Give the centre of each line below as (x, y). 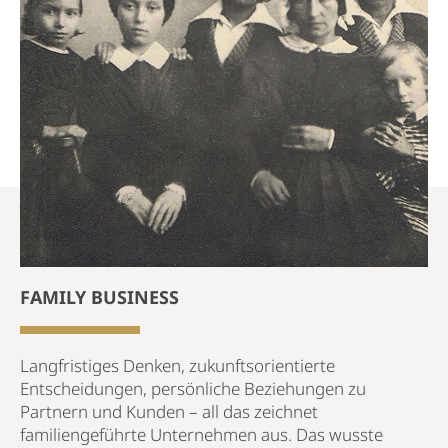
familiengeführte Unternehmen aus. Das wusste (201, 434)
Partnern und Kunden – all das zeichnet (169, 411)
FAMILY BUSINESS (99, 296)
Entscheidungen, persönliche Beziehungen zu (193, 388)
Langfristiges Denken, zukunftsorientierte (177, 365)
